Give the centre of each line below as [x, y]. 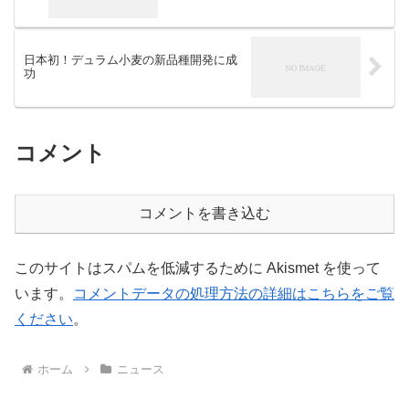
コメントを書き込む [204, 214]
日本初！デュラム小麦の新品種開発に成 [131, 60]
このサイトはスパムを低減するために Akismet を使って [198, 268]
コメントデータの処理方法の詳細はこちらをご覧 [234, 294]
